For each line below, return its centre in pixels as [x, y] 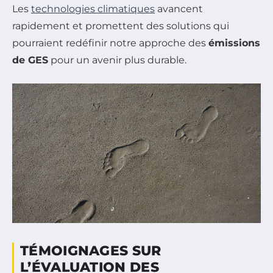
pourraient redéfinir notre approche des [110, 43]
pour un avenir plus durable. [117, 60]
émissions [234, 43]
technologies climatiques [93, 9]
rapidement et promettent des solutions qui [121, 26]
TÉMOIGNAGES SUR [91, 250]
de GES [30, 60]
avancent [179, 9]
